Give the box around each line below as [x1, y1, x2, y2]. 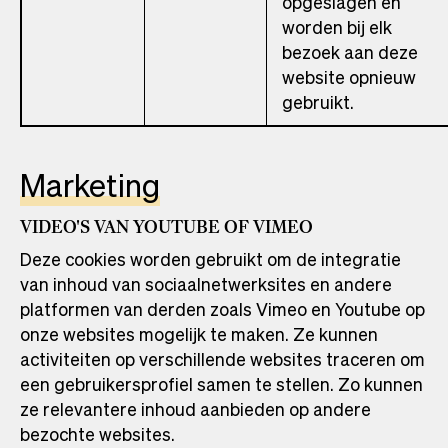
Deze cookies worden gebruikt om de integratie [20, 245, 401, 273]
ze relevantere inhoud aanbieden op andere [20, 395, 371, 423]
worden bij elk [282, 13, 392, 41]
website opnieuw [282, 63, 416, 91]
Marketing [20, 160, 160, 210]
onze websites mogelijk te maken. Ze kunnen [20, 320, 378, 348]
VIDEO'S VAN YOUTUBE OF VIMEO [20, 217, 313, 238]
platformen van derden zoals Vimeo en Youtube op [20, 295, 425, 323]
